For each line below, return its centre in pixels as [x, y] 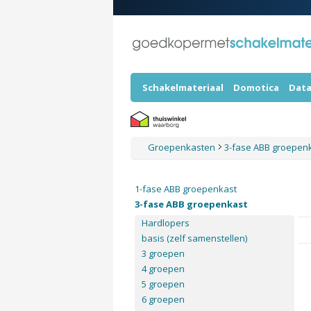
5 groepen [163, 284]
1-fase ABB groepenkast [185, 189]
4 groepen [163, 269]
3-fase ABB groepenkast [191, 204]
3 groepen [163, 253]
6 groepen [163, 299]
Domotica [256, 87]
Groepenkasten [182, 147]
